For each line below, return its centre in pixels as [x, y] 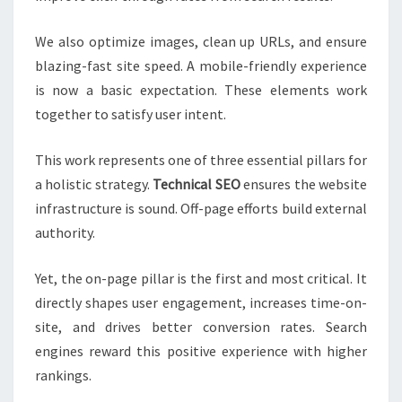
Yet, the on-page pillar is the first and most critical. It [201, 279]
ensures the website [304, 184]
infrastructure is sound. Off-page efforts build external [201, 209]
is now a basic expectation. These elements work [201, 90]
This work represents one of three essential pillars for [201, 160]
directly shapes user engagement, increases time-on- [201, 303]
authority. [65, 233]
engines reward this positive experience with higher [201, 351]
